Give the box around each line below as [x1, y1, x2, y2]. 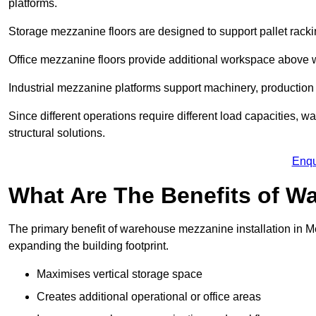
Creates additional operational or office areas [37, 291, 261, 303]
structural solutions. [8, 127, 105, 140]
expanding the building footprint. [8, 240, 169, 253]
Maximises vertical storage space [37, 268, 202, 281]
